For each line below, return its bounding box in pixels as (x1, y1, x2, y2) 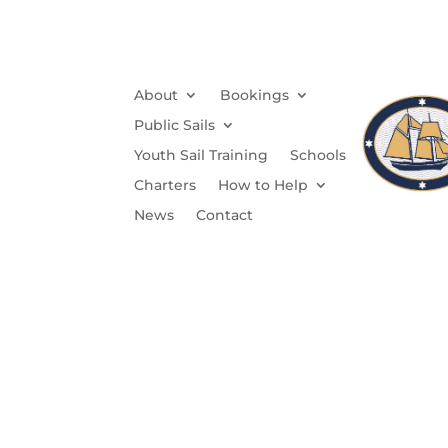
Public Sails (134, 115, 216, 134)
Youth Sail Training (134, 145, 269, 164)
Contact (196, 205, 254, 224)
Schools (290, 145, 347, 164)
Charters (134, 175, 197, 194)
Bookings (220, 85, 290, 104)
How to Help (218, 175, 309, 194)
